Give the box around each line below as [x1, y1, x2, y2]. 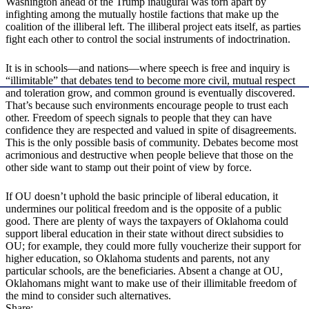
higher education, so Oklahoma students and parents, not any [6, 252, 270, 265]
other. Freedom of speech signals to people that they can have [6, 112, 272, 124]
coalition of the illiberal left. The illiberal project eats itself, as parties [6, 21, 301, 33]
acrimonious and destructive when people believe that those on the [6, 149, 293, 161]
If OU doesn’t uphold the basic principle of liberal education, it [6, 190, 278, 203]
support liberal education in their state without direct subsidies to [6, 228, 283, 240]
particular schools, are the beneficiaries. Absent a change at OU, [6, 265, 283, 277]
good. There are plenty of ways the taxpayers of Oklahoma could [6, 215, 288, 228]
